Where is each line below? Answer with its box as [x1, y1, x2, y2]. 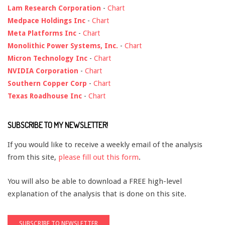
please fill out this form [58, 152, 139, 162]
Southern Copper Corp [8, 79, 87, 87]
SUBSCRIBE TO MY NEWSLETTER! [8, 120, 108, 130]
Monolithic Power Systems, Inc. [8, 41, 118, 50]
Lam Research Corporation [8, 4, 101, 12]
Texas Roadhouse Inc [8, 91, 82, 100]
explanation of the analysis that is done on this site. [8, 189, 186, 199]
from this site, [8, 152, 58, 162]
